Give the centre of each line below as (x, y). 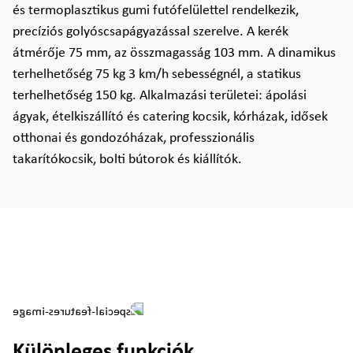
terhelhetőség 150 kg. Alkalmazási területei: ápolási (160, 96)
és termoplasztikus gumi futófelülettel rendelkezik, (156, 11)
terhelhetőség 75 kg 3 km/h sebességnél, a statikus (157, 74)
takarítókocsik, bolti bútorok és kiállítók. (127, 160)
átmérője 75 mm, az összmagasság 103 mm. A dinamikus (174, 53)
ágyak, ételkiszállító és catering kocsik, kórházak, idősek (170, 117)
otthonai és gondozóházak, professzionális (134, 138)
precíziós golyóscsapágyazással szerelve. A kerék (150, 32)
